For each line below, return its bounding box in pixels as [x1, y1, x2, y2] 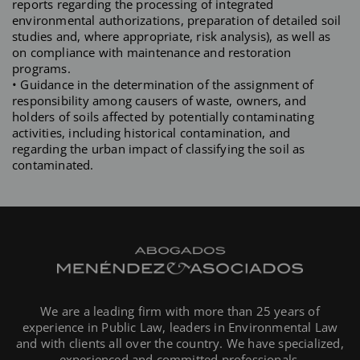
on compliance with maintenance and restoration [12, 43, 292, 60]
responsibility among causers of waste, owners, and [12, 92, 307, 108]
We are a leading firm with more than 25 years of [40, 303, 320, 320]
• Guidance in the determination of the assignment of [12, 76, 314, 92]
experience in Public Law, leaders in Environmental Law [22, 319, 338, 336]
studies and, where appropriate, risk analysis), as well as [12, 27, 331, 44]
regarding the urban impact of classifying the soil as [12, 140, 305, 157]
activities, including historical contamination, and [12, 124, 291, 141]
